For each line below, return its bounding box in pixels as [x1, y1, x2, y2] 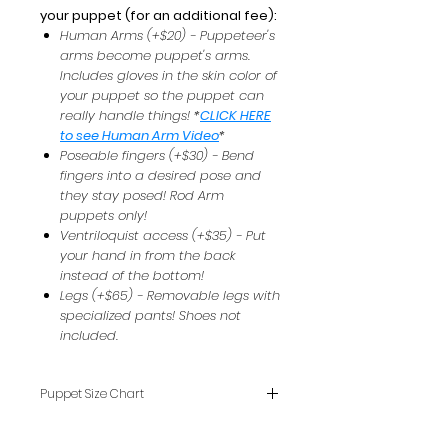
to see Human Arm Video [60, 125, 219, 145]
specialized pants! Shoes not [60, 305, 241, 325]
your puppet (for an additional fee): [40, 5, 277, 25]
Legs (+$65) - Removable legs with [60, 285, 280, 305]
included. [60, 325, 118, 345]
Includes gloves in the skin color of [60, 65, 277, 85]
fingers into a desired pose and [60, 165, 261, 185]
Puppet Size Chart [40, 384, 144, 402]
